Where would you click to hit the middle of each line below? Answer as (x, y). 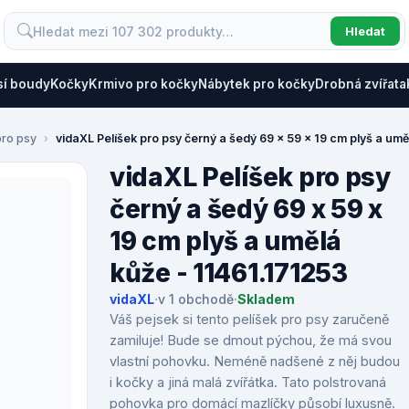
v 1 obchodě (196, 299)
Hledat (365, 31)
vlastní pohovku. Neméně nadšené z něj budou (255, 361)
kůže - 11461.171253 (229, 273)
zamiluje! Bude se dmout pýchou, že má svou (251, 340)
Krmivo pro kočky (143, 84)
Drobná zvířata (361, 84)
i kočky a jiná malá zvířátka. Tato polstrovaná (248, 382)
